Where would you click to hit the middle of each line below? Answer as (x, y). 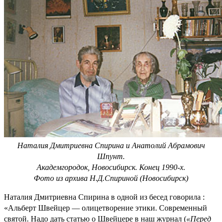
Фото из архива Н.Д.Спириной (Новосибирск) (111, 178)
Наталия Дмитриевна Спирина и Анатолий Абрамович (111, 145)
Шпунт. (111, 156)
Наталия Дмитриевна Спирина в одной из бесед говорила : (104, 197)
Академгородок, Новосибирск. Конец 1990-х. (111, 167)
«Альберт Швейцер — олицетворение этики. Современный (106, 208)
